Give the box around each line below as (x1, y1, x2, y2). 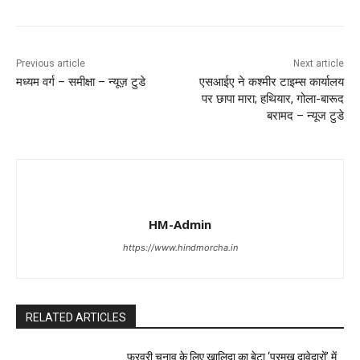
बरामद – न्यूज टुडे (266, 108, 344, 123)
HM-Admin (149, 215, 211, 232)
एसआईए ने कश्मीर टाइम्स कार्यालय (198, 74, 344, 89)
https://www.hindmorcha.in (122, 241, 238, 253)
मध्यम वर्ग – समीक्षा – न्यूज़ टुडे (16, 74, 145, 89)
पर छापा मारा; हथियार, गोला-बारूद (201, 91, 344, 106)
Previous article (16, 57, 85, 69)
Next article (292, 57, 344, 69)
